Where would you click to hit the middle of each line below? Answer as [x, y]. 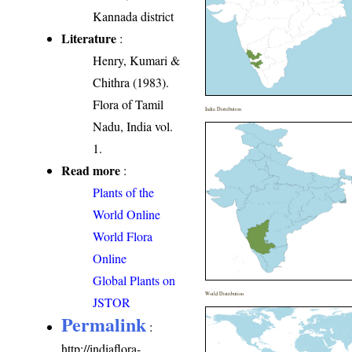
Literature [89, 38]
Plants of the [124, 192]
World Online [127, 214]
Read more [91, 170]
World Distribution [225, 293]
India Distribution [224, 108]
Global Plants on [134, 280]
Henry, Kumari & [137, 60]
